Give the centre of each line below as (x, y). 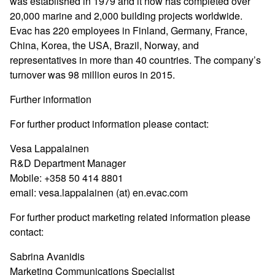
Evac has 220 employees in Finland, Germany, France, (129, 30)
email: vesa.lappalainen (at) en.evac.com (99, 192)
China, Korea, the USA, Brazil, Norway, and (104, 45)
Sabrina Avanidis (47, 256)
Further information (51, 99)
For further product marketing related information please (130, 217)
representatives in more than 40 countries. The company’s (135, 60)
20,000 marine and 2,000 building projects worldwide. (126, 16)
